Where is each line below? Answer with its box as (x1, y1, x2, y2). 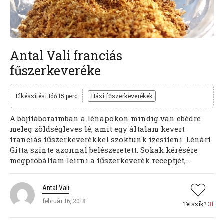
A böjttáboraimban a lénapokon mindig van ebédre (10, 113, 201, 123)
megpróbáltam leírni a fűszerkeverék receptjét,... (10, 155, 190, 165)
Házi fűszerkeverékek (91, 91, 153, 100)
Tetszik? (183, 199, 208, 208)
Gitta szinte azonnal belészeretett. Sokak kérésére (10, 144, 198, 155)
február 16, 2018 (42, 196, 86, 205)
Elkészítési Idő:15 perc (15, 91, 77, 100)
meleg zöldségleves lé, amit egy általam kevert (10, 123, 185, 134)
